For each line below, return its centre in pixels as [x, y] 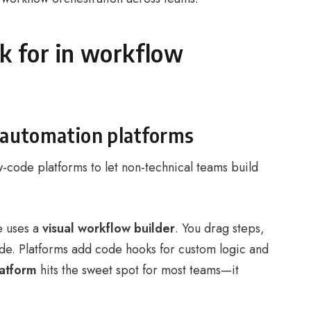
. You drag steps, [220, 228]
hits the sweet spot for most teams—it [138, 270]
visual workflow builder [109, 228]
